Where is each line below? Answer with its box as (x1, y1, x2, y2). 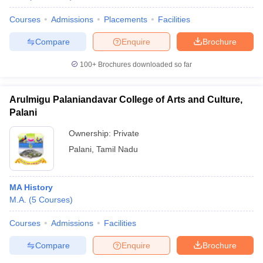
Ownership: (69, 129, 113, 138)
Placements (104, 15, 147, 24)
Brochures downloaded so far (96, 60, 192, 69)
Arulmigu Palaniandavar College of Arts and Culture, (9, 95, 242, 104)
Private (113, 129, 139, 138)
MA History (9, 183, 53, 192)
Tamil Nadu (96, 144, 138, 154)
